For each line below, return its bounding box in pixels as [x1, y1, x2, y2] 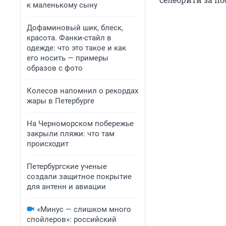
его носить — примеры [27, 53, 108, 63]
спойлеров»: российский [27, 215, 117, 224]
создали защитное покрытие [27, 172, 132, 181]
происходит [27, 139, 69, 148]
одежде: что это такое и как [27, 43, 126, 52]
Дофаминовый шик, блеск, [27, 23, 123, 32]
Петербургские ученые [27, 162, 107, 171]
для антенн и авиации [27, 182, 106, 191]
